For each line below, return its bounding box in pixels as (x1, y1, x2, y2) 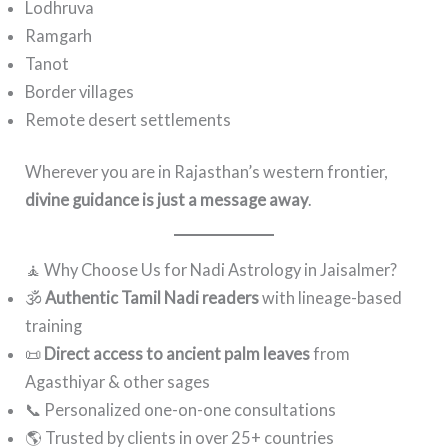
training (25, 316, 83, 336)
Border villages (25, 81, 135, 101)
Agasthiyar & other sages (25, 372, 211, 392)
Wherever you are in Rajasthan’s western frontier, (25, 162, 388, 182)
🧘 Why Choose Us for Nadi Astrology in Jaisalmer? (25, 260, 398, 280)
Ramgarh (25, 25, 93, 45)
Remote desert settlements (25, 109, 232, 129)
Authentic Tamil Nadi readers (45, 288, 260, 308)
